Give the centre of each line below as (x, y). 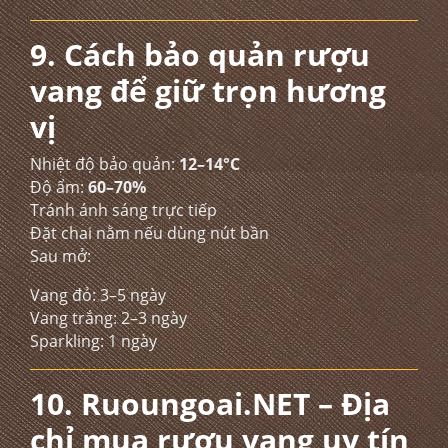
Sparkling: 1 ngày (93, 341)
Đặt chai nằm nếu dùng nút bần (149, 233)
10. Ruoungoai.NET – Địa (210, 403)
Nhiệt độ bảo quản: (104, 164)
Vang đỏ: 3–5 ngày (98, 295)
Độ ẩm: (59, 187)
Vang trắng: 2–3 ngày (108, 318)
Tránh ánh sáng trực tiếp (123, 210)
